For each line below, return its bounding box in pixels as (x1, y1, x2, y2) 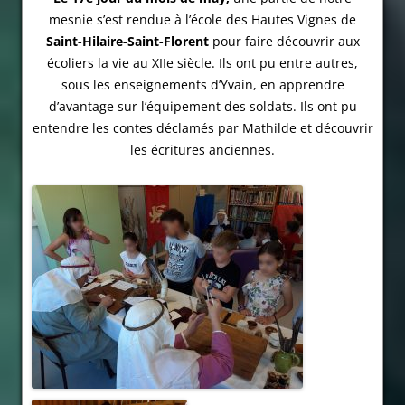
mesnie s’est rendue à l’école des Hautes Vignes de (49, 10, 356, 28)
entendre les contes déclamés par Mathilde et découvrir (32, 118, 373, 137)
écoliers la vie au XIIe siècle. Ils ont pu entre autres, (47, 53, 358, 71)
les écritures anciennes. (130, 140, 275, 158)
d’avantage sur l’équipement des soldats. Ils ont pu (48, 97, 357, 115)
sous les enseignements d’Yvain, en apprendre (61, 75, 344, 93)
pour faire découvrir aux (208, 32, 360, 50)
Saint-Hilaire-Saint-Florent (45, 32, 209, 50)
